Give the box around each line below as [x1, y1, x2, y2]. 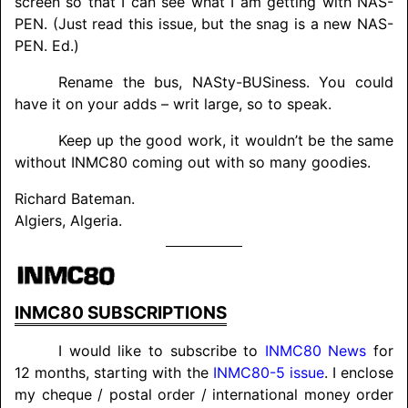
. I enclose [323, 363, 393, 382]
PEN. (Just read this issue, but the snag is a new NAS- [15, 14, 393, 33]
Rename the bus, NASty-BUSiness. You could [58, 72, 393, 91]
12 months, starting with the [15, 363, 213, 382]
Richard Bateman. [15, 189, 135, 208]
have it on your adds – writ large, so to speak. [15, 94, 331, 113]
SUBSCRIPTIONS [87, 302, 227, 324]
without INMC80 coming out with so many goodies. [15, 152, 371, 171]
